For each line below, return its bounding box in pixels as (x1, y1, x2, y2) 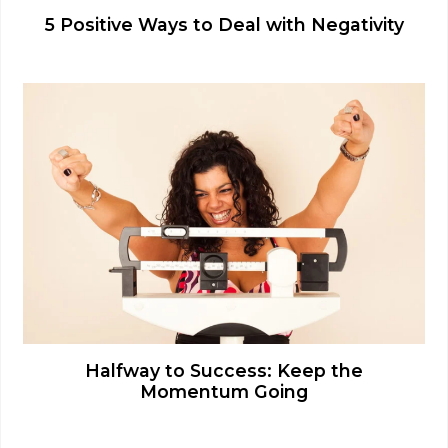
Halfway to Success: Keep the (85, 360, 363, 382)
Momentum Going (140, 381, 308, 403)
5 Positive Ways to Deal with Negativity (44, 13, 404, 35)
